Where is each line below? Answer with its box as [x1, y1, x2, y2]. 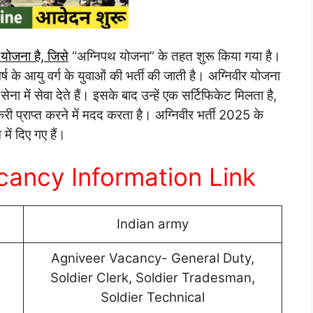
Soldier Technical [101, 289, 205, 306]
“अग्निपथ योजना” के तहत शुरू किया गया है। [68, 48, 281, 64]
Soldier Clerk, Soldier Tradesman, [50, 270, 255, 286]
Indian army [117, 216, 189, 233]
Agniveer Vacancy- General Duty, [51, 250, 254, 267]
